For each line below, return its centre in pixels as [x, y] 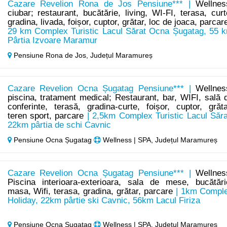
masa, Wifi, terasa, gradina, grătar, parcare [90, 192]
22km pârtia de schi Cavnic [59, 125]
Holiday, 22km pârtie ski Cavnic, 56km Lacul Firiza [104, 201]
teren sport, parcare [46, 116]
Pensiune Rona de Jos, [51, 55]
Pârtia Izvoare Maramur [52, 41]
